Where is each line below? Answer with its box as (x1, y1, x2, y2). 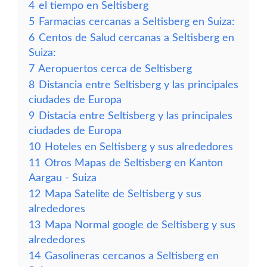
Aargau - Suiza (29, 173, 97, 183)
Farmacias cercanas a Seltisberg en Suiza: (39, 17, 235, 27)
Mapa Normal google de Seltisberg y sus (45, 220, 235, 230)
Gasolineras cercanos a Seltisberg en (45, 251, 219, 261)
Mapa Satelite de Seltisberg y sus (45, 189, 201, 199)
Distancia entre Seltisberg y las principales (39, 80, 238, 90)
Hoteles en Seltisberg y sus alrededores (45, 142, 233, 152)
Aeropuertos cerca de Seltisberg (38, 64, 192, 74)
